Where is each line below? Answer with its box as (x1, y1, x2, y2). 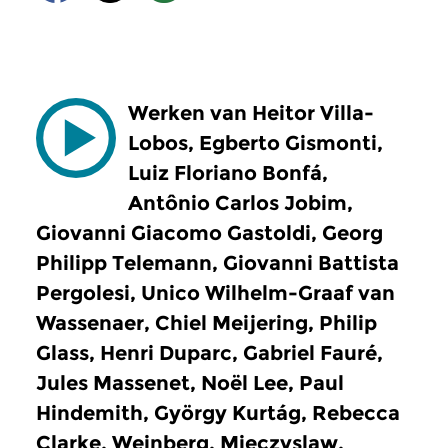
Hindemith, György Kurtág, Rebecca (36, 401, 400, 425)
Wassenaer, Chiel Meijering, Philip (36, 311, 377, 335)
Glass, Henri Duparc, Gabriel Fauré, (36, 341, 383, 365)
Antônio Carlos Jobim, (128, 191, 353, 215)
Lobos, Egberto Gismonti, (128, 131, 383, 155)
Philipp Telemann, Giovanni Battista (36, 251, 399, 275)
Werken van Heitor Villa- (128, 101, 374, 125)
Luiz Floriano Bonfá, (128, 161, 328, 185)
